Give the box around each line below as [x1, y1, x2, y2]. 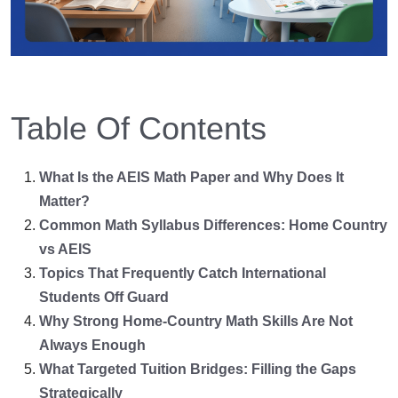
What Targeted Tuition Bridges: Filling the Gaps [39, 361, 356, 377]
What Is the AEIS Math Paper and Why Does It [39, 169, 344, 185]
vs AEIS [39, 241, 92, 257]
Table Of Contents [11, 109, 267, 147]
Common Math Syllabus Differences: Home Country [39, 217, 387, 233]
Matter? [39, 193, 90, 209]
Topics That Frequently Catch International [39, 265, 326, 281]
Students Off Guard [39, 289, 169, 305]
